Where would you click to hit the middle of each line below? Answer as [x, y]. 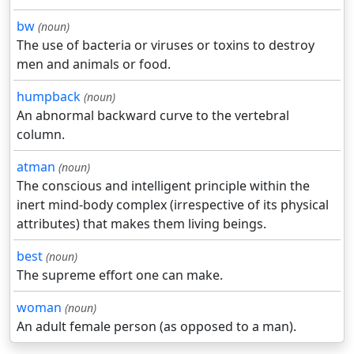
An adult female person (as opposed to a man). [156, 327]
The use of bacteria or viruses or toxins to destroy [166, 45]
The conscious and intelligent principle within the [163, 186]
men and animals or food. [94, 64]
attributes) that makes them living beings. [141, 224]
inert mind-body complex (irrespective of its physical [173, 205]
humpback [49, 97]
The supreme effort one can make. [120, 275]
